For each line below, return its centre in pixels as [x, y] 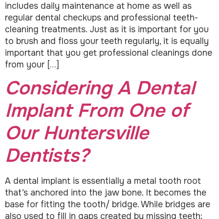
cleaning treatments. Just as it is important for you [107, 29]
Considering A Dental [100, 88]
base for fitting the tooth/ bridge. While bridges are [108, 205]
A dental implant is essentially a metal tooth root [103, 181]
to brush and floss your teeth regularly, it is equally [107, 41]
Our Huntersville [77, 133]
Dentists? [47, 156]
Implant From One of [97, 111]
